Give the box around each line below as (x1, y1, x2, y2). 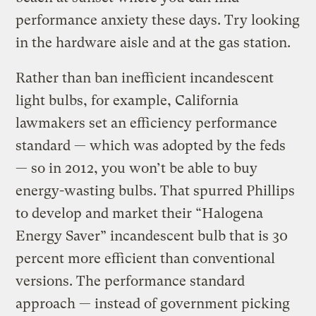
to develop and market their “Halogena (16, 205, 264, 221)
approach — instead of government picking (16, 295, 291, 312)
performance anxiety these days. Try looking (16, 11, 300, 28)
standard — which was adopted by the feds (16, 137, 286, 154)
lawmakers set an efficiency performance (16, 114, 278, 131)
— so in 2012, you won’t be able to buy (16, 159, 258, 176)
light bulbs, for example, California (16, 92, 239, 109)
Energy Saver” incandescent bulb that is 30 (16, 227, 288, 244)
